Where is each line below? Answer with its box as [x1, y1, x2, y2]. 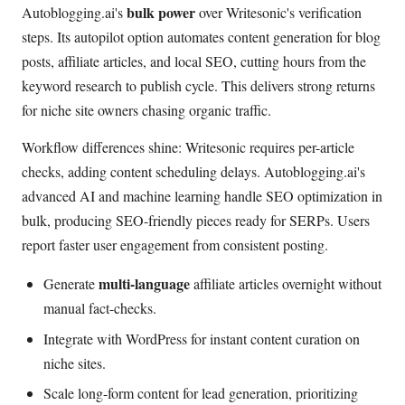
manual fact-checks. [43, 298, 156, 318]
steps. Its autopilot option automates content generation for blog [22, 26, 381, 46]
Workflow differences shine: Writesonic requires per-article [22, 137, 354, 157]
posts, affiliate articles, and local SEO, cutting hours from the [22, 51, 366, 71]
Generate [43, 274, 99, 294]
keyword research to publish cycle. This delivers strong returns [22, 75, 375, 95]
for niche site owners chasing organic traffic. [22, 99, 271, 119]
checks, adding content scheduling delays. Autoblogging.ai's [22, 162, 365, 182]
